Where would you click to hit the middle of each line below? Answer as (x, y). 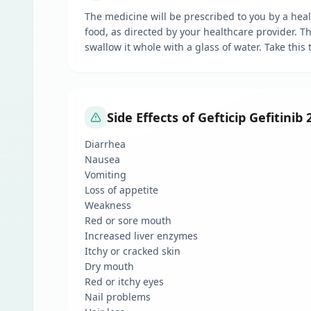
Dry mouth (109, 266)
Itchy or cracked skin (133, 251)
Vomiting (106, 175)
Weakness (108, 205)
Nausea (102, 159)
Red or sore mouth (128, 220)
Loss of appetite (121, 190)
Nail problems (118, 297)
